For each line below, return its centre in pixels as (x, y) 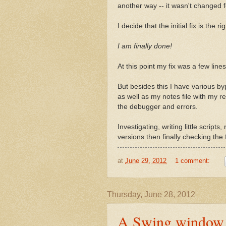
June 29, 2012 (146, 160)
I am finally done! (145, 46)
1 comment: (193, 160)
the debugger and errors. (158, 107)
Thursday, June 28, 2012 (151, 194)
